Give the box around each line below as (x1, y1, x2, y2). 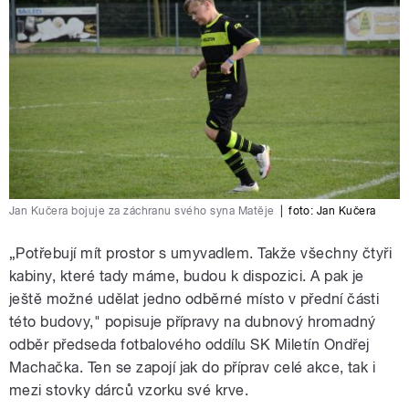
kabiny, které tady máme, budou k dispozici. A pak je (9, 267, 364, 285)
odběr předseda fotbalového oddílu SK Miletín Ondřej (9, 335, 370, 353)
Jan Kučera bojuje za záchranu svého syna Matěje (9, 204, 275, 217)
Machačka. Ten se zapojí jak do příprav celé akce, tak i (9, 358, 376, 376)
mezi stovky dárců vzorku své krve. (9, 381, 249, 399)
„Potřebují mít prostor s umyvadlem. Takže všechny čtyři (9, 244, 393, 262)
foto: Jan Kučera (288, 204, 376, 217)
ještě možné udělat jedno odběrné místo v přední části (9, 289, 380, 308)
